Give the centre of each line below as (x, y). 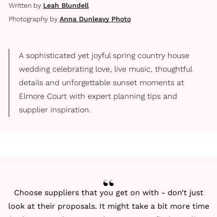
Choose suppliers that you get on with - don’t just (108, 193)
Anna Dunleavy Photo (95, 19)
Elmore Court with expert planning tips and (98, 96)
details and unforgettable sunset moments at (101, 83)
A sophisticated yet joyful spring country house (104, 55)
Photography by (33, 19)
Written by (25, 5)
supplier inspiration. (55, 110)
